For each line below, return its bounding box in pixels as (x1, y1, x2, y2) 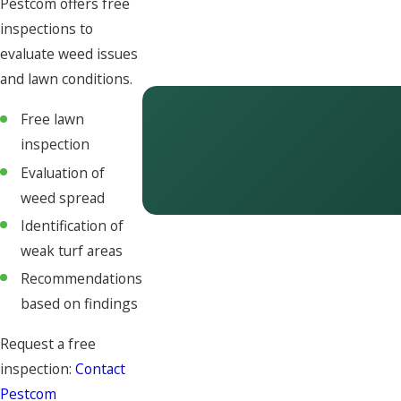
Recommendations (21, 268, 143, 288)
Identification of (21, 215, 124, 235)
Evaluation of (21, 162, 106, 183)
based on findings (21, 293, 139, 313)
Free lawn (21, 109, 85, 130)
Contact (75, 358, 125, 379)
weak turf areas (21, 240, 124, 260)
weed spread (21, 187, 106, 208)
